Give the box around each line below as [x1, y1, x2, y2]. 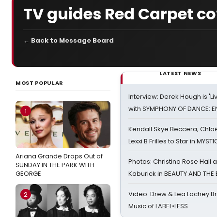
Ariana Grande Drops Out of [15, 152, 103, 161]
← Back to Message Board [23, 36, 114, 45]
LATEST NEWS [159, 69, 201, 77]
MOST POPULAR [15, 79, 63, 87]
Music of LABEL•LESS [128, 201, 188, 211]
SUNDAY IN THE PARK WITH [15, 160, 94, 170]
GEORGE [15, 169, 41, 178]
